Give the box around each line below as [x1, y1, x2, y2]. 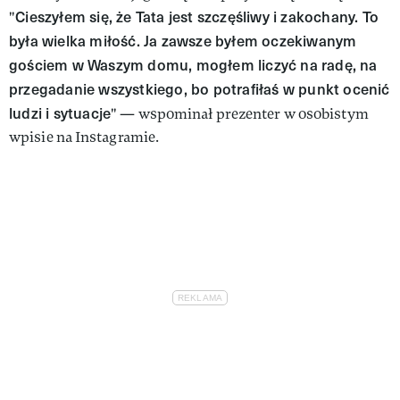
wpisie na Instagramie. [9, 127, 160, 146]
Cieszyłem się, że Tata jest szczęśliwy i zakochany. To [15, 5, 379, 27]
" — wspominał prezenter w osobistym [111, 104, 369, 123]
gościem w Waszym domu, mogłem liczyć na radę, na [9, 54, 378, 75]
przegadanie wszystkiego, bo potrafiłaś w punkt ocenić [9, 78, 390, 99]
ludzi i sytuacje [9, 102, 112, 123]
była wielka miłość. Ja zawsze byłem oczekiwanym [9, 29, 357, 51]
